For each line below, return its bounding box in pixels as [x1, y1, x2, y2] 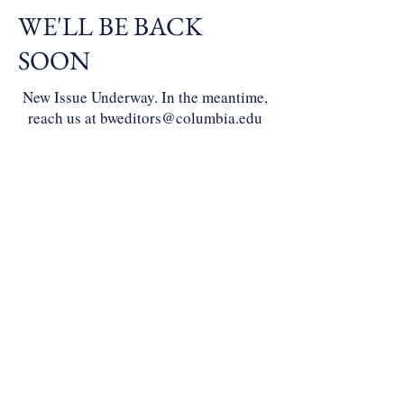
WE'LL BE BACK [18, 9, 203, 43]
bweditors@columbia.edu [100, 107, 262, 128]
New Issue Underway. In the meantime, [23, 87, 268, 107]
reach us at [28, 107, 100, 128]
